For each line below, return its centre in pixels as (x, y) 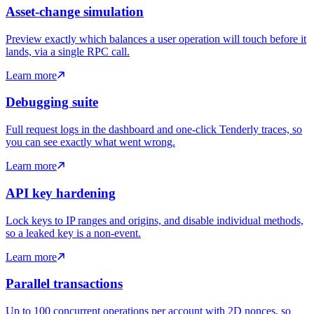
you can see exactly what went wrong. (90, 142)
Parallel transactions (64, 284)
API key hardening (61, 193)
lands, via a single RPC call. (68, 51)
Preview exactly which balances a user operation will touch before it (156, 39)
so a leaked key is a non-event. (73, 233)
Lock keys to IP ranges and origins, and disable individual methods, (155, 220)
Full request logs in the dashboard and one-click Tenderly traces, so (154, 130)
